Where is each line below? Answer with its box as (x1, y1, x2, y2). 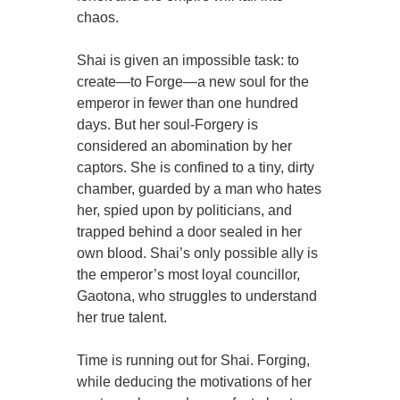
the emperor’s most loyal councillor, (77, 267, 301, 283)
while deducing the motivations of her (77, 374, 312, 390)
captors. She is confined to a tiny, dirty (77, 160, 315, 176)
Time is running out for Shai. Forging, (77, 353, 311, 369)
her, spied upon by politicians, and (77, 203, 293, 219)
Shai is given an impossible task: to (77, 53, 300, 69)
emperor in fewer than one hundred (77, 96, 299, 112)
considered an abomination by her (77, 138, 293, 154)
